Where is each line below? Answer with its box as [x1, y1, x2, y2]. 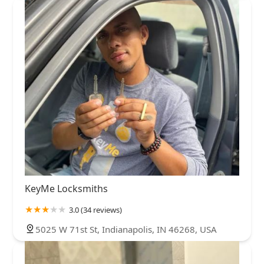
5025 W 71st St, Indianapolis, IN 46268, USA [35, 223, 217, 235]
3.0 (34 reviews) [69, 204, 122, 215]
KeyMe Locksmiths [25, 181, 108, 195]
